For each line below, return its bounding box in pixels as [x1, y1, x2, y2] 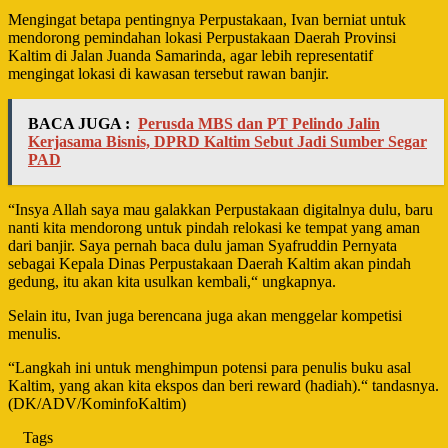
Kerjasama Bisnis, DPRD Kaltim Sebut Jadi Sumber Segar [28, 132, 427, 150]
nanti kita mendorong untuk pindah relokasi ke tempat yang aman [8, 218, 420, 236]
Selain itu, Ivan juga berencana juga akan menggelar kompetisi [8, 306, 402, 324]
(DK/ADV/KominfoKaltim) [8, 394, 186, 412]
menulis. [8, 324, 61, 342]
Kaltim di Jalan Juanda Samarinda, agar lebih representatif [8, 46, 373, 64]
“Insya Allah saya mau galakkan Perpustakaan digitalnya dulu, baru [8, 200, 433, 218]
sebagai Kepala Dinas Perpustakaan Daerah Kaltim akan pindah [8, 254, 411, 272]
